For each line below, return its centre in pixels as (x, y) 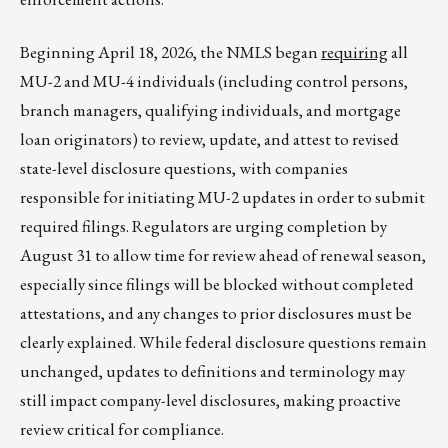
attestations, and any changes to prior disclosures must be (216, 313)
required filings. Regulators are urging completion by (203, 226)
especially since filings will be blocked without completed (217, 284)
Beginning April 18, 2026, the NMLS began (170, 52)
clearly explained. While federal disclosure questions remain (223, 342)
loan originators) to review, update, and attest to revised (209, 139)
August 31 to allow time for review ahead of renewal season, (223, 255)
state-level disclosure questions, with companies (184, 168)
